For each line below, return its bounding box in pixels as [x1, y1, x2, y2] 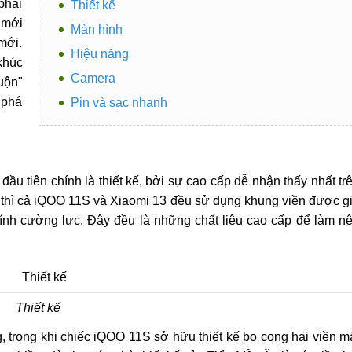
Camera [70, 71, 115, 85]
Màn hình [70, 23, 123, 36]
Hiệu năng [70, 47, 129, 60]
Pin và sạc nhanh [70, 96, 167, 109]
